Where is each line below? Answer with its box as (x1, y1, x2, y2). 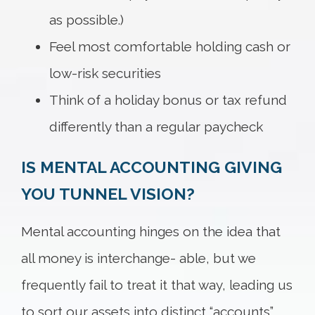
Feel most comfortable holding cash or (49, 39, 290, 55)
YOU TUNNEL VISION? (21, 184, 195, 204)
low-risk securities (49, 65, 161, 82)
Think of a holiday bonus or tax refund (49, 92, 287, 108)
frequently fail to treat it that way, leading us (21, 277, 292, 293)
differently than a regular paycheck (49, 119, 263, 135)
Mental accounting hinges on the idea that (21, 224, 281, 240)
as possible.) (49, 12, 124, 28)
